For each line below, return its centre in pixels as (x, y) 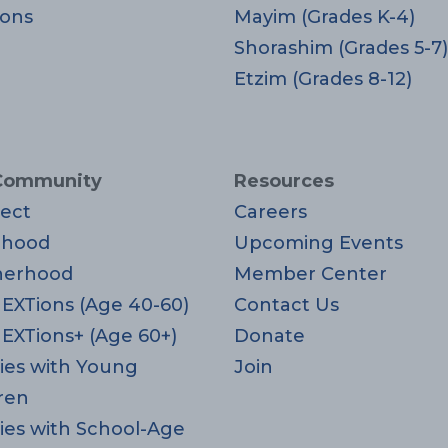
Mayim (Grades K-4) (324, 17)
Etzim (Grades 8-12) (323, 79)
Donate (269, 336)
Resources (284, 181)
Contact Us (286, 305)
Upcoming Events (318, 243)
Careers (270, 212)
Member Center (310, 274)
